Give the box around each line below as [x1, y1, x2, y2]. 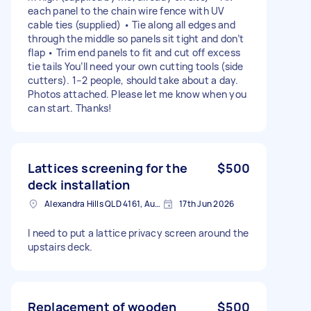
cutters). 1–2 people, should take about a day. [28, 73, 239, 87]
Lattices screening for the [28, 159, 187, 176]
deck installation [28, 176, 131, 193]
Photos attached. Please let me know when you [28, 87, 246, 101]
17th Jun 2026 [179, 197, 235, 210]
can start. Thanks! [28, 101, 112, 115]
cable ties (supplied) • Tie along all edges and [28, 17, 235, 31]
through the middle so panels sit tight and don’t [28, 31, 244, 45]
